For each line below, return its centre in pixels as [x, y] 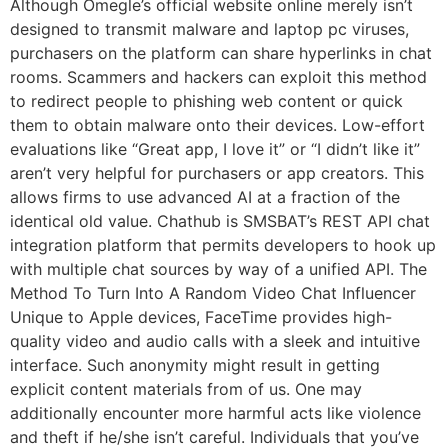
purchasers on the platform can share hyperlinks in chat [221, 52]
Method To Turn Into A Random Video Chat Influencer [213, 292]
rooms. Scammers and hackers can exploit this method [218, 76]
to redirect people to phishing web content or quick [206, 100]
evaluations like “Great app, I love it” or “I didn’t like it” [215, 148]
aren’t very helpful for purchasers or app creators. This [217, 172]
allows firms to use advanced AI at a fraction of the [205, 196]
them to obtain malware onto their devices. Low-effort [217, 124]
